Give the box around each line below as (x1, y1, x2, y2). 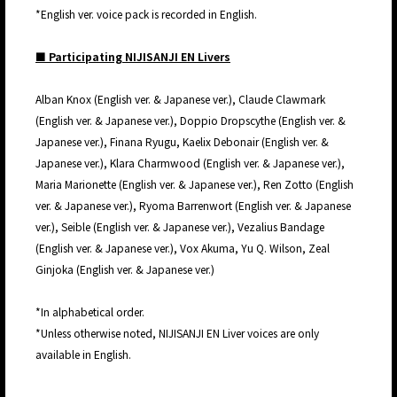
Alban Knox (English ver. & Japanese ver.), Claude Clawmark (35, 91, 325, 107)
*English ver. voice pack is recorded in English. (35, 6, 257, 22)
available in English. (35, 346, 131, 362)
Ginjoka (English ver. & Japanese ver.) (35, 261, 214, 277)
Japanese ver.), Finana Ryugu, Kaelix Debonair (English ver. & (35, 134, 329, 150)
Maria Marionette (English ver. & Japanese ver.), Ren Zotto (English (35, 176, 354, 192)
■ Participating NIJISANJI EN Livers (35, 49, 230, 65)
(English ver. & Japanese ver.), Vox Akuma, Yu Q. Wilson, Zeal (35, 240, 330, 256)
